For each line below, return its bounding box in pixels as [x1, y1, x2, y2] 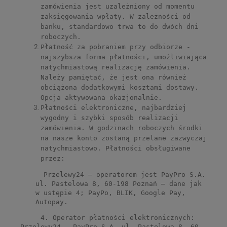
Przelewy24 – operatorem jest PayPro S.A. [35, 171, 206, 179]
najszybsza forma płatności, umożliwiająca [41, 53, 207, 61]
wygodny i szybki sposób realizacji [41, 114, 178, 122]
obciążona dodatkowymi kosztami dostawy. [41, 84, 199, 92]
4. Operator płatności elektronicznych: [20, 214, 195, 222]
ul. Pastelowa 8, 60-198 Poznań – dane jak [35, 180, 202, 188]
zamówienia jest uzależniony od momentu [41, 3, 195, 11]
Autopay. [35, 198, 68, 206]
